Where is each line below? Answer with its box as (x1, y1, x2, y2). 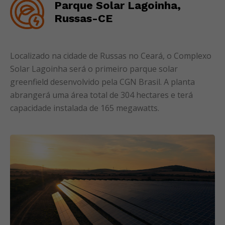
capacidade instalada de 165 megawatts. (10, 102, 159, 114)
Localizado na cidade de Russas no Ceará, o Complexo (10, 50, 211, 61)
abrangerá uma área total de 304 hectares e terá (10, 89, 193, 100)
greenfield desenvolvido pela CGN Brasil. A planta (10, 76, 195, 87)
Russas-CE (54, 12, 113, 25)
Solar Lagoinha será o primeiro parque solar (10, 63, 178, 74)
